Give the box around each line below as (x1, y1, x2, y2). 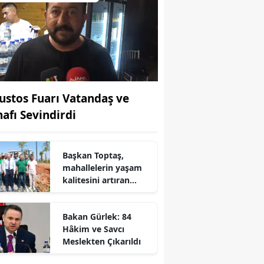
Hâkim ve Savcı (62, 223, 124, 235)
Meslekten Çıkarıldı (62, 235, 141, 247)
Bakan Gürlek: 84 (62, 210, 131, 222)
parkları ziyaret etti (62, 186, 141, 198)
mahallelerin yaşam (62, 161, 142, 173)
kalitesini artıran (62, 174, 130, 186)
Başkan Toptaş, (62, 149, 124, 161)
